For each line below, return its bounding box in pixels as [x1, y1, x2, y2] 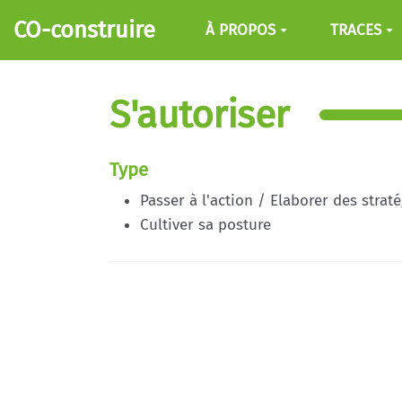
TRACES [329, 20, 381, 39]
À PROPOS [205, 20, 276, 39]
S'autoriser [109, 92, 289, 138]
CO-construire [13, 15, 156, 44]
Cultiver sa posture [140, 214, 271, 234]
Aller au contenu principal [22, 12, 203, 31]
